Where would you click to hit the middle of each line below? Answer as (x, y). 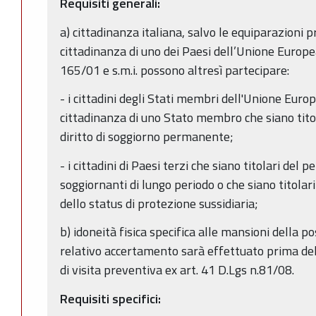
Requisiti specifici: (110, 298)
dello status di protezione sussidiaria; (159, 203)
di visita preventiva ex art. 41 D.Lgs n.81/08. (177, 270)
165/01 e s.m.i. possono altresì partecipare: (175, 70)
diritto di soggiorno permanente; (147, 137)
